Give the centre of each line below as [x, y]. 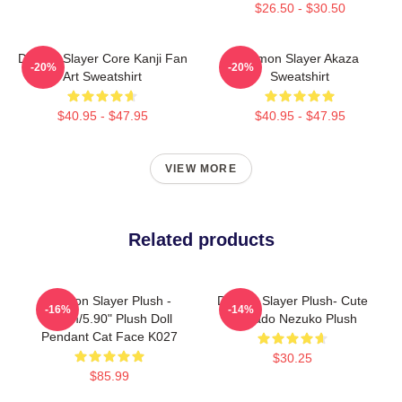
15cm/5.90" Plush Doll [109, 319]
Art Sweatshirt [102, 76]
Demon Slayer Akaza [300, 58]
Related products [201, 240]
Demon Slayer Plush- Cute [293, 301]
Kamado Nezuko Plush [293, 319]
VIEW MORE [201, 169]
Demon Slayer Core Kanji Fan [102, 58]
